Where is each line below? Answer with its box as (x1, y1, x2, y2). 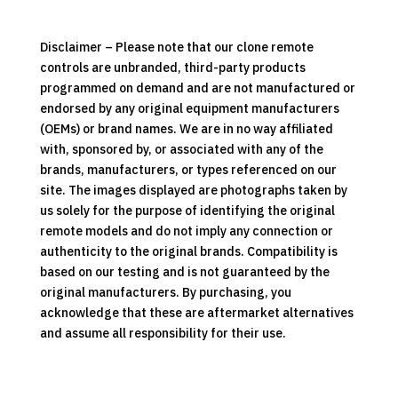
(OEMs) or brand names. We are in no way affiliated (39, 121, 333, 138)
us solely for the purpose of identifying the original (39, 203, 335, 219)
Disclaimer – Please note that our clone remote (39, 39, 314, 56)
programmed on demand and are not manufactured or (39, 80, 355, 97)
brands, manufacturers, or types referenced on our (39, 162, 337, 179)
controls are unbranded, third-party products (39, 60, 306, 76)
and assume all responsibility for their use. (39, 325, 286, 342)
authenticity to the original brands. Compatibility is (39, 243, 338, 260)
